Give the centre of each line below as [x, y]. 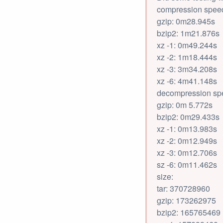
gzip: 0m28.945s [186, 21]
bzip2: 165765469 [189, 212]
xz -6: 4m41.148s [187, 81]
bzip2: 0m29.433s [188, 117]
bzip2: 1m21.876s [188, 33]
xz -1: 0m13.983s [187, 129]
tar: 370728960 [183, 188]
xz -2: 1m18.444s [187, 57]
